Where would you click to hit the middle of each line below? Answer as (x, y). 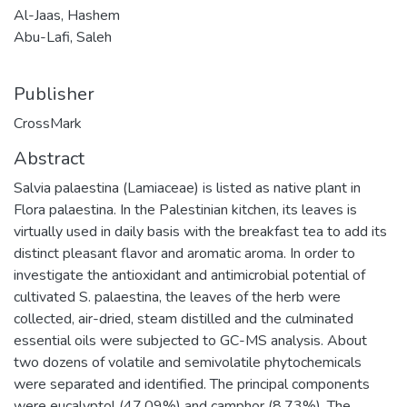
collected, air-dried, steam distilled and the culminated (184, 319)
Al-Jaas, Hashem (67, 15)
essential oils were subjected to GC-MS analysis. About (190, 341)
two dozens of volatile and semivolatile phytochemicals (188, 362)
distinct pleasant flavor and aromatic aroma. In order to (184, 253)
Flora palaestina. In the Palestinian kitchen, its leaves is (185, 210)
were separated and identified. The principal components (192, 384)
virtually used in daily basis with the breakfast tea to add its (200, 232)
